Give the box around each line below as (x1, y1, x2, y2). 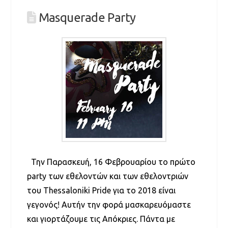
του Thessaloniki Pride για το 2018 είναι (26, 185, 176, 195)
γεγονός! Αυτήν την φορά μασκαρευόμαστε (26, 199, 191, 209)
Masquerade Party (38, 11, 136, 25)
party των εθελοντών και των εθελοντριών (26, 171, 188, 181)
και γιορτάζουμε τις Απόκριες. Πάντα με (26, 214, 175, 223)
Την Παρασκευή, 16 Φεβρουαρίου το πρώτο (26, 157, 195, 166)
